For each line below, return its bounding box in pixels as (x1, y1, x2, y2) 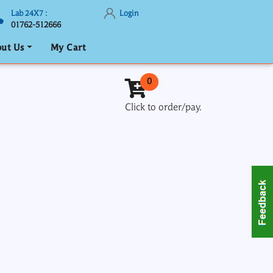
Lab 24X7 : (11, 10, 47, 18)
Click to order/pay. (125, 102, 202, 113)
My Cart (50, 43, 86, 53)
